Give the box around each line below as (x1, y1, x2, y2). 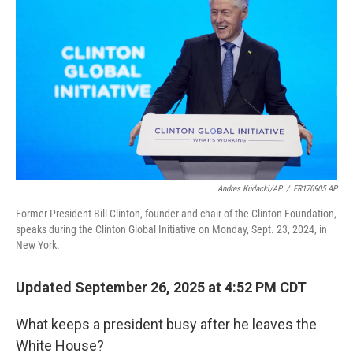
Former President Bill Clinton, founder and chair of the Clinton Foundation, (16, 207, 336, 220)
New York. (16, 239, 60, 251)
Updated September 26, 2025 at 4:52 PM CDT (16, 279, 307, 295)
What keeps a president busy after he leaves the (16, 316, 317, 333)
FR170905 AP (293, 184, 337, 194)
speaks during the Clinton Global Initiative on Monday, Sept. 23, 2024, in (16, 223, 327, 236)
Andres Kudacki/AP (217, 184, 282, 194)
